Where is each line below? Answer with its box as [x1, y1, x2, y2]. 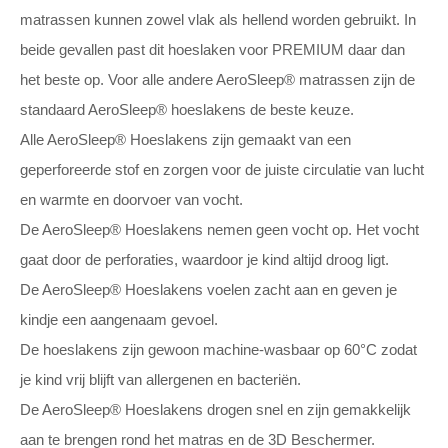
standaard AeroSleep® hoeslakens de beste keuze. [20, 101, 354, 118]
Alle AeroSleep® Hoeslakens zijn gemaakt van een [20, 131, 351, 148]
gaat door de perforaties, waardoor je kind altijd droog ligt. [20, 251, 389, 268]
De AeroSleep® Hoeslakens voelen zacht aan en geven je [20, 281, 397, 298]
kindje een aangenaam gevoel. [20, 311, 218, 328]
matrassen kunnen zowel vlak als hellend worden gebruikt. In [20, 11, 416, 28]
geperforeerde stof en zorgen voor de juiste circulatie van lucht [20, 161, 424, 178]
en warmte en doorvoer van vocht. [20, 191, 243, 208]
